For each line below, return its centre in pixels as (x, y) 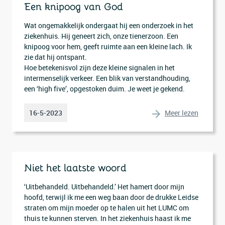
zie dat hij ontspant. (55, 57)
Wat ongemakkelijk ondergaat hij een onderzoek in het (109, 25)
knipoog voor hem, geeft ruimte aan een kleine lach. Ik (108, 46)
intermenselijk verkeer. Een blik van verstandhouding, (107, 78)
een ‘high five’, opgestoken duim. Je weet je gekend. (104, 89)
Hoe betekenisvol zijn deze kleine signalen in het (99, 68)
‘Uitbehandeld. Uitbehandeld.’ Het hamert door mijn (104, 187)
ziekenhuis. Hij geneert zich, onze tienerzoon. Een (101, 36)
